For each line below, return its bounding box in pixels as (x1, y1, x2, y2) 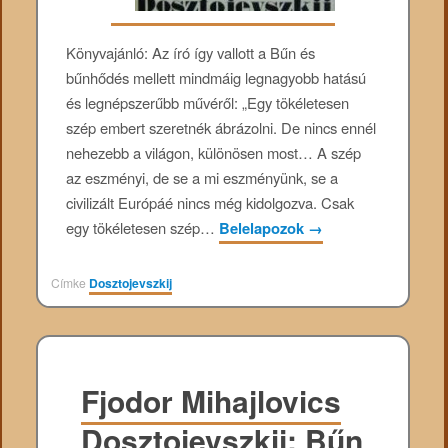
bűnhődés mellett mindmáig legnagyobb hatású (66, 67, 367, 89)
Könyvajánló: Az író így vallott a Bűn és (66, 42, 316, 64)
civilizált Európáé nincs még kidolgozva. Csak (66, 192, 355, 214)
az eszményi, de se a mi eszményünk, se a (66, 167, 339, 189)
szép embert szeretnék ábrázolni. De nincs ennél (66, 117, 377, 139)
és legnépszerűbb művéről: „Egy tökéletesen (66, 92, 350, 114)
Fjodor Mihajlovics (81, 378, 342, 422)
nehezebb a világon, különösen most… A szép (66, 142, 362, 164)
